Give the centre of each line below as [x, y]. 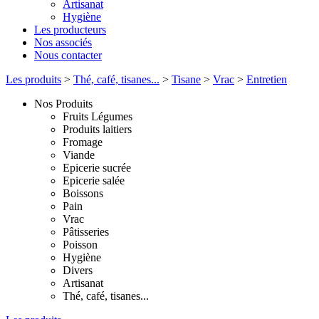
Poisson [80, 245]
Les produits [33, 79]
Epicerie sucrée [97, 168]
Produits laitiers [97, 129]
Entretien [267, 79]
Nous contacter [68, 55]
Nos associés [63, 42]
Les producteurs [70, 30]
